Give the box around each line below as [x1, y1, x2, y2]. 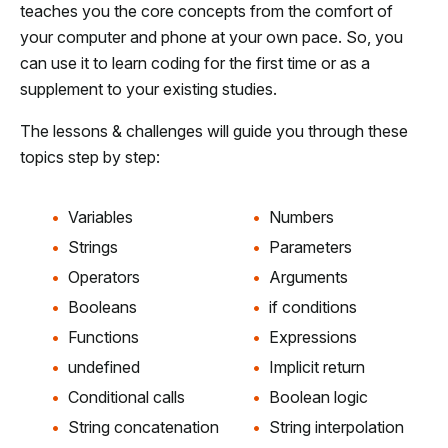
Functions [68, 326, 139, 347]
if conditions [269, 296, 357, 317]
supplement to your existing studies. [20, 78, 277, 99]
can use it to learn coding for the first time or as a [20, 52, 370, 73]
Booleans [68, 296, 137, 317]
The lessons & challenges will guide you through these [20, 120, 408, 141]
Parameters [269, 236, 352, 257]
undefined [68, 356, 140, 377]
